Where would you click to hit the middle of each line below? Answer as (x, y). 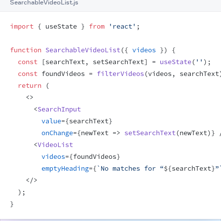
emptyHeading (65, 168)
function (26, 50)
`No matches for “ (130, 168)
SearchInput (59, 109)
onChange (57, 133)
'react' (122, 26)
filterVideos (120, 74)
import (22, 26)
